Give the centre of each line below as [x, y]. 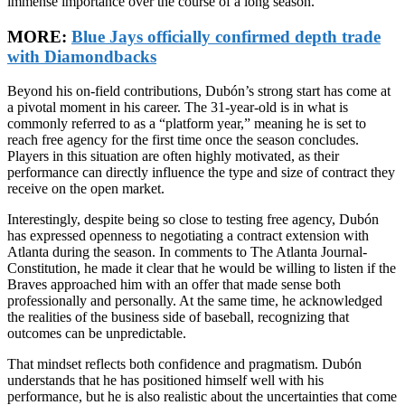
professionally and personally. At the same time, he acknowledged [195, 301]
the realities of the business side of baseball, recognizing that [178, 317]
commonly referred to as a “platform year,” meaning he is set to [187, 124]
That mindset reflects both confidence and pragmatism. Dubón [184, 364]
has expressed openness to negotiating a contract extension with [188, 236]
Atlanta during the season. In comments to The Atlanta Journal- [187, 252]
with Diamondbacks [82, 56]
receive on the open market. [86, 189]
